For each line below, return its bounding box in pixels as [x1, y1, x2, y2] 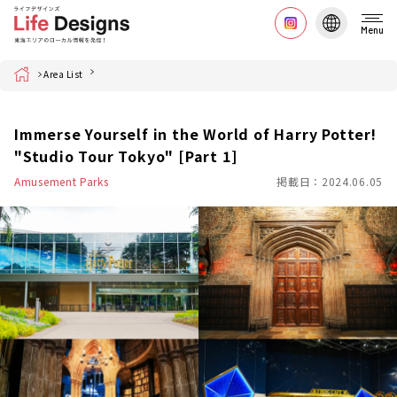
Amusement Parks [14, 174, 109, 189]
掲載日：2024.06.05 [276, 174, 383, 189]
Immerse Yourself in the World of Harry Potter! [14, 123, 377, 144]
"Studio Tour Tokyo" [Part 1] [14, 145, 237, 167]
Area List [43, 67, 83, 81]
